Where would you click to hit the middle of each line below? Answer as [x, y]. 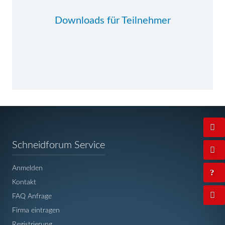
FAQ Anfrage [32, 196]
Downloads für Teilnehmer [113, 21]
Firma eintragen [36, 210]
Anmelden [27, 168]
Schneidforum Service [59, 145]
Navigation [121, 142]
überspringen [125, 152]
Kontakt [24, 182]
